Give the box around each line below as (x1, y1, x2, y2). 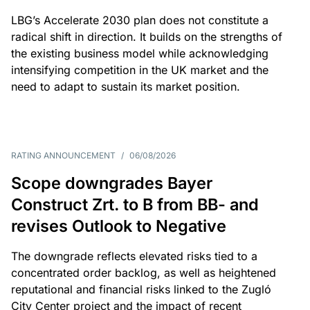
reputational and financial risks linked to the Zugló (11, 282, 271, 296)
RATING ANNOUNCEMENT (11, 150, 116, 161)
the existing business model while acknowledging (11, 46, 268, 60)
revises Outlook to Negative (11, 216, 226, 236)
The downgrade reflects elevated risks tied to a (11, 249, 257, 263)
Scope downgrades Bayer (11, 173, 212, 193)
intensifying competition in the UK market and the (11, 63, 268, 77)
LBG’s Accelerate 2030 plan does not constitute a (11, 13, 268, 27)
